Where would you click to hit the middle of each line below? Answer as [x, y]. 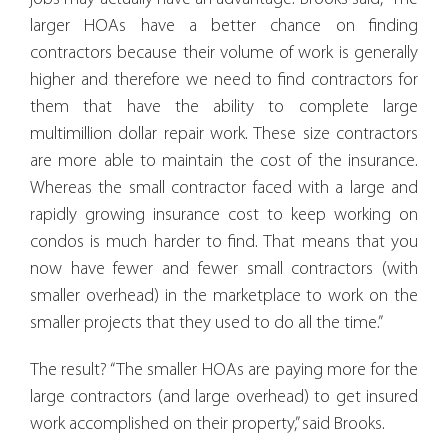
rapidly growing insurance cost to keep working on [224, 215]
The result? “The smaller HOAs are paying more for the [224, 370]
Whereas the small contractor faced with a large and [224, 188]
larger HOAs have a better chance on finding [224, 26]
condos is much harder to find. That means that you [224, 242]
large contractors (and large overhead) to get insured [224, 397]
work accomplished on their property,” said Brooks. [207, 424]
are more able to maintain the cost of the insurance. [224, 161]
